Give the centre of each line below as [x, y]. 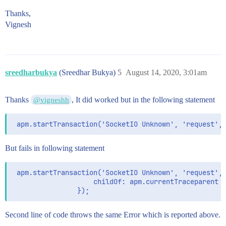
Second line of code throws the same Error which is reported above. [113, 215]
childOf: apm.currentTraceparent [116, 182]
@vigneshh [51, 100]
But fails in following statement [55, 148]
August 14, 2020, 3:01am [166, 73]
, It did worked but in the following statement [144, 100]
